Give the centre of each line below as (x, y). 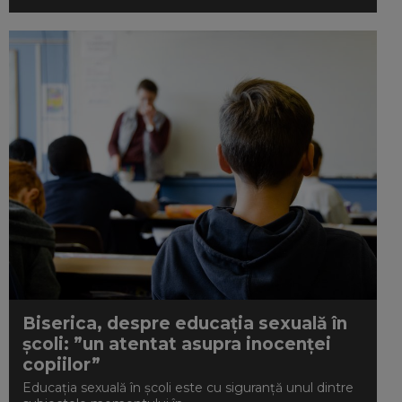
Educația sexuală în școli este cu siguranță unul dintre (188, 388)
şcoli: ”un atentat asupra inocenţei (177, 344)
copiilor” (62, 365)
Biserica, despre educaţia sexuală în (185, 323)
